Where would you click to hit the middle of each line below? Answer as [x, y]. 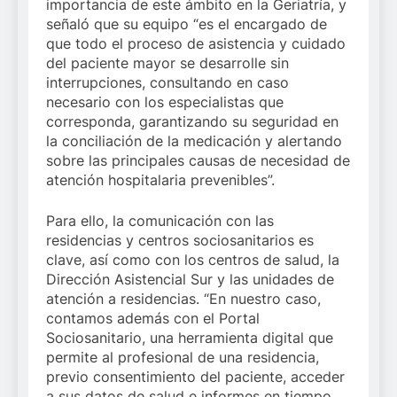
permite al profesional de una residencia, [183, 357]
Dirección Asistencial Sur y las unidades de [190, 279]
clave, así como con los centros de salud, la [193, 259]
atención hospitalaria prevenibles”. [160, 179]
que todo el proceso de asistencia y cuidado [196, 43]
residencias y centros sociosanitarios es [180, 240]
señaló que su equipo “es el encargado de [187, 23]
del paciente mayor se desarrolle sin [167, 62]
